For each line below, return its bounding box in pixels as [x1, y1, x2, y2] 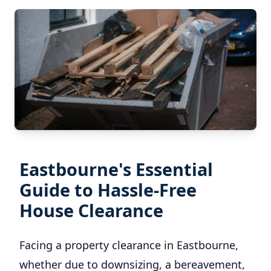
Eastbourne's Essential [19, 157, 213, 181]
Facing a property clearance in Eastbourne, [19, 238, 238, 252]
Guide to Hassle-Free [19, 178, 197, 201]
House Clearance [19, 198, 163, 222]
